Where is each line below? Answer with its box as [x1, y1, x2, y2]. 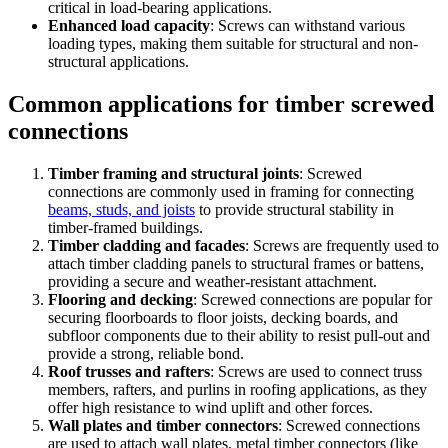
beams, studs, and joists [48, 200, 195, 218]
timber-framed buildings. [48, 218, 203, 236]
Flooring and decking [48, 290, 193, 308]
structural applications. [48, 52, 189, 70]
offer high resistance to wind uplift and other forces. [48, 398, 373, 416]
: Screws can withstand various [210, 16, 405, 34]
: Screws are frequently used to [245, 236, 439, 254]
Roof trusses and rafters [48, 362, 210, 380]
